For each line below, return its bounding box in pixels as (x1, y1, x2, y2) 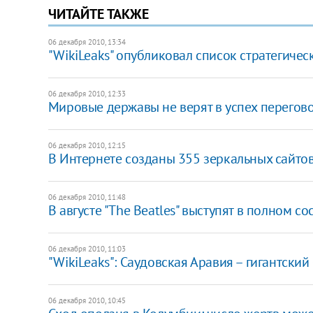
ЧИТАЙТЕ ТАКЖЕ (48, 4, 149, 23)
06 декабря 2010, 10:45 (48, 295, 126, 305)
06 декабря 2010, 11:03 (48, 243, 126, 254)
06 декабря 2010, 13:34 (48, 36, 126, 47)
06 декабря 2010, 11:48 (48, 191, 126, 202)
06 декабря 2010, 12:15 (48, 140, 126, 150)
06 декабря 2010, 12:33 (48, 88, 126, 99)
